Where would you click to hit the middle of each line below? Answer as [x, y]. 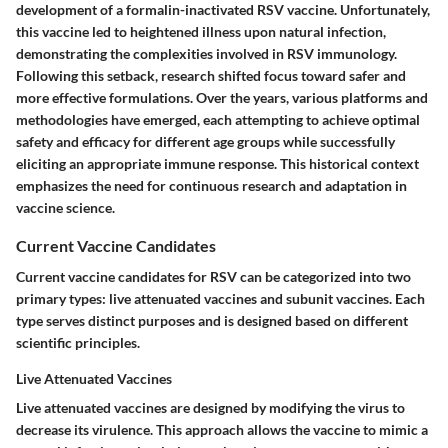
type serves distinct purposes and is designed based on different [212, 321]
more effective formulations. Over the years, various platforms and [222, 97]
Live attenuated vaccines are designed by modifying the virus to [210, 408]
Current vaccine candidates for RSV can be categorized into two [213, 277]
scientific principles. [78, 343]
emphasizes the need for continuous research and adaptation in [211, 185]
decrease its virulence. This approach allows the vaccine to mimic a [222, 430]
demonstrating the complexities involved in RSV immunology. [206, 53]
